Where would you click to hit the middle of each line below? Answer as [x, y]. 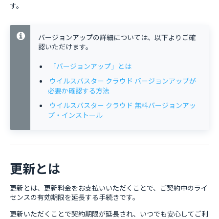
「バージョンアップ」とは [90, 66]
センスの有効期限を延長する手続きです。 [75, 197]
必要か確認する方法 [79, 90]
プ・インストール [75, 115]
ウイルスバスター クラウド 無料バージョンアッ [123, 105]
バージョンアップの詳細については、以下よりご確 [117, 37]
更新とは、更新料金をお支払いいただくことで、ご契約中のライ [109, 188]
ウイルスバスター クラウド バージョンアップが [123, 81]
